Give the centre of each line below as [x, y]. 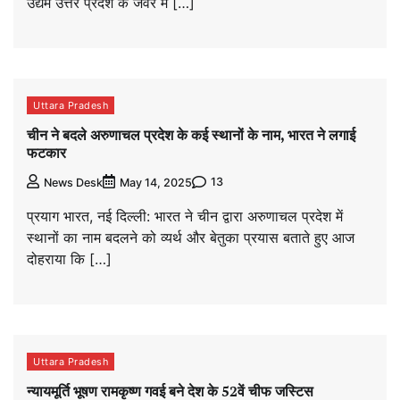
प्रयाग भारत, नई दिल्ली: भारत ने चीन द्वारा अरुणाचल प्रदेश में [185, 216]
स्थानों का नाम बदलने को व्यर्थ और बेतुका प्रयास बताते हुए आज [191, 237]
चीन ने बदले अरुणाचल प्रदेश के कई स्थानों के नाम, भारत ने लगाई [191, 135]
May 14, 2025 [156, 182]
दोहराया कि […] [69, 258]
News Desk [73, 182]
